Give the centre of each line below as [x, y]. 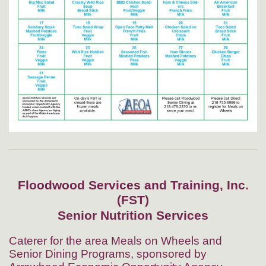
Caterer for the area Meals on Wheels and [115, 240]
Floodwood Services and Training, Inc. [133, 185]
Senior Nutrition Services [133, 215]
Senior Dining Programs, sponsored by [108, 254]
